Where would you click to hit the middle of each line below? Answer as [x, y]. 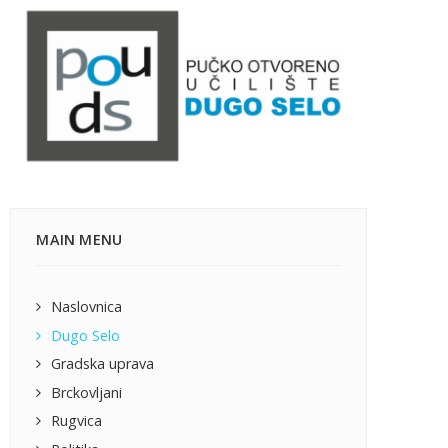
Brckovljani [87, 392]
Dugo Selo [86, 335]
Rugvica [77, 421]
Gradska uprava [103, 364]
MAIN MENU [79, 240]
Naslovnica [87, 307]
